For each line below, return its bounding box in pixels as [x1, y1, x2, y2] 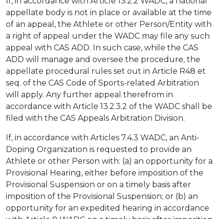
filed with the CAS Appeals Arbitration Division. [6, 113, 185, 123]
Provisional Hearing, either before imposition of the [6, 168, 203, 177]
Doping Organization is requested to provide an [6, 145, 192, 154]
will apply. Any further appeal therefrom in [6, 90, 173, 99]
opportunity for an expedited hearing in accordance [6, 203, 209, 213]
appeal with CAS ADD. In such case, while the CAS [6, 43, 198, 52]
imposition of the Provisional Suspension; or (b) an [6, 192, 198, 201]
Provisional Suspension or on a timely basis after [6, 180, 191, 189]
